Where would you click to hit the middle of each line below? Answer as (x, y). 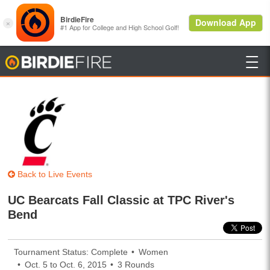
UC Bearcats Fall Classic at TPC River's (121, 200)
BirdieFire (133, 62)
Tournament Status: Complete (71, 252)
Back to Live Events (54, 174)
